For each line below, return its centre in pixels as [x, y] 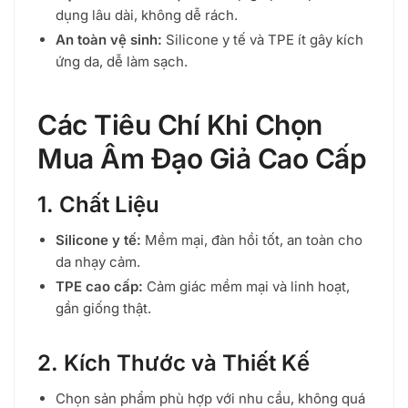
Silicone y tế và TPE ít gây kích [263, 39]
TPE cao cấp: [99, 286]
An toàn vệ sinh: [109, 39]
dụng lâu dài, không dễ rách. [147, 15]
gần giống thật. [103, 308]
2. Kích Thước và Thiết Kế [173, 362]
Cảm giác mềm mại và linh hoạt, [246, 286]
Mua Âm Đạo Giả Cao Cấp [202, 158]
